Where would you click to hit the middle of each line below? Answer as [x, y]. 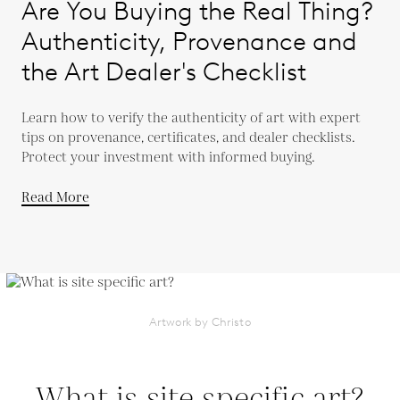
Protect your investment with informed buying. [168, 158]
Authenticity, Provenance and [189, 41]
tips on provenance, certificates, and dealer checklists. [188, 138]
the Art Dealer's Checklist [164, 71]
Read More [55, 198]
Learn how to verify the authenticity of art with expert [191, 118]
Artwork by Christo [200, 322]
